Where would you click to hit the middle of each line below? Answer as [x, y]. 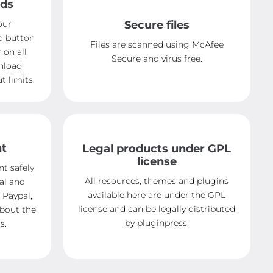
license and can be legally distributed [157, 209]
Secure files [157, 25]
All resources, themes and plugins [157, 181]
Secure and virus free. [157, 59]
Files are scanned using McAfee [157, 45]
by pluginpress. [157, 223]
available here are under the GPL [157, 195]
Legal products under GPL [157, 148]
